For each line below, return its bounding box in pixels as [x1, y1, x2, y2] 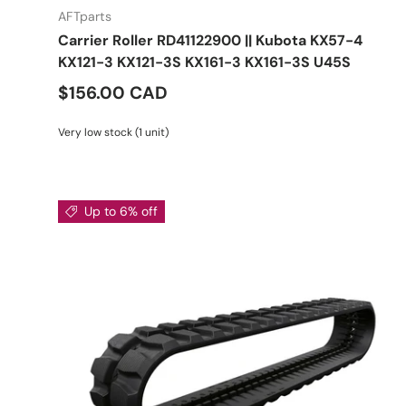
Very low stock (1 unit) [58, 124, 169, 140]
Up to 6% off [84, 202, 158, 219]
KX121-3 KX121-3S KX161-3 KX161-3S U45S [58, 52, 351, 72]
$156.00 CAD [58, 81, 168, 104]
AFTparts [58, 7, 111, 24]
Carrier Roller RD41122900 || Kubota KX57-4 [58, 30, 362, 50]
